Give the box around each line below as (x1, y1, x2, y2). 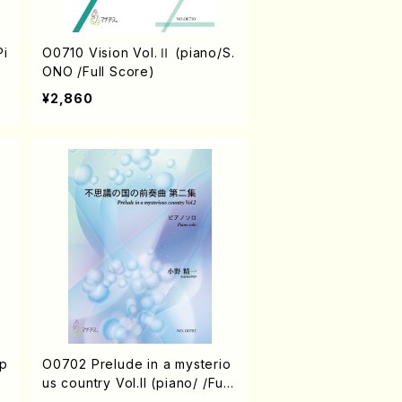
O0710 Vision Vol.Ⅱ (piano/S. (42, 45, 89, 60)
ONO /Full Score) (42, 64, 155, 79)
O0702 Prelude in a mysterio (42, 356, 232, 371)
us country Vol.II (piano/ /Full (42, 375, 231, 390)
